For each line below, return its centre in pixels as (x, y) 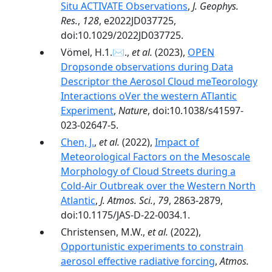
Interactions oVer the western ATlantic (149, 96)
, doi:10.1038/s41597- (195, 110)
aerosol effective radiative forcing (138, 261)
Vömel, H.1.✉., (96, 52)
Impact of (177, 142)
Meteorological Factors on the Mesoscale (155, 157)
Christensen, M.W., (104, 232)
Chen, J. (77, 142)
